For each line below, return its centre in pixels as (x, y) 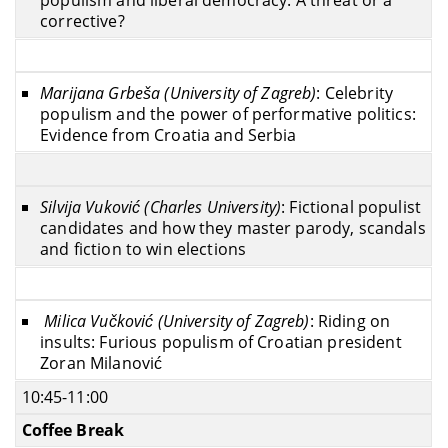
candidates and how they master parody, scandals (233, 228)
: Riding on (350, 321)
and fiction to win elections (143, 249)
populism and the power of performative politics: (228, 114)
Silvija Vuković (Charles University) (161, 207)
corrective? (82, 21)
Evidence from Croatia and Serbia (168, 135)
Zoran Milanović (101, 363)
